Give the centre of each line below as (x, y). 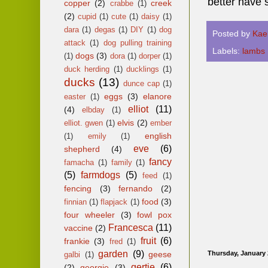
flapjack (114, 202)
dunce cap (141, 83)
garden (113, 254)
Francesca (131, 227)
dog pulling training (137, 42)
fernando (136, 188)
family (121, 162)
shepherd (82, 149)
